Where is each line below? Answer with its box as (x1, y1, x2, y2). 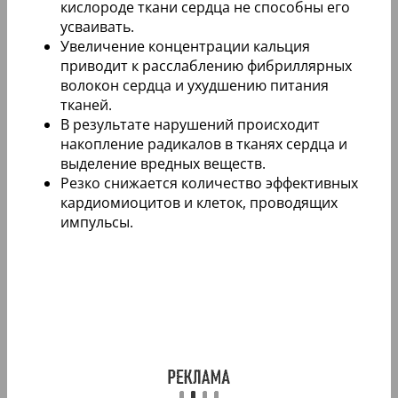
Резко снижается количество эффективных (60, 173, 358, 194)
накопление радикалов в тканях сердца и (60, 134, 347, 155)
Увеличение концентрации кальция (60, 36, 310, 57)
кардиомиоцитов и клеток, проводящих (60, 193, 338, 213)
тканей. (60, 95, 112, 115)
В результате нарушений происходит (60, 115, 320, 135)
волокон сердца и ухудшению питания (60, 76, 329, 96)
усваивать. (60, 17, 134, 37)
